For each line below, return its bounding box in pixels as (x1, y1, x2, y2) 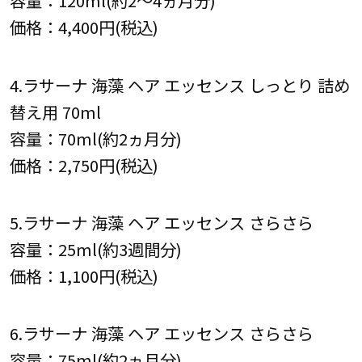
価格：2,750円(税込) (9, 152, 158, 177)
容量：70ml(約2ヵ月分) (9, 125, 182, 150)
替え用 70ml (9, 99, 101, 124)
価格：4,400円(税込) (9, 15, 158, 40)
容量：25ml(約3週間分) (9, 236, 182, 261)
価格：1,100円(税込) (9, 263, 158, 288)
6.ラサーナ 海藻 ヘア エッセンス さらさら (9, 321, 314, 346)
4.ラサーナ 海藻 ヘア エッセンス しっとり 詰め (9, 72, 350, 97)
